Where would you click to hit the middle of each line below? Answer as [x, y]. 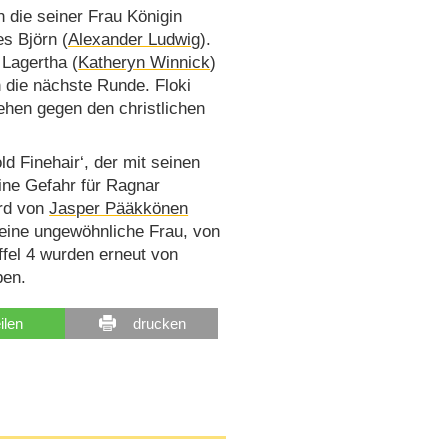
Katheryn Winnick [144, 62]
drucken [159, 323]
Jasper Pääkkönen [119, 209]
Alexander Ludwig [134, 39]
